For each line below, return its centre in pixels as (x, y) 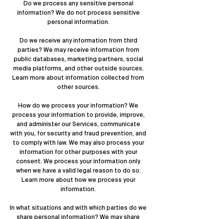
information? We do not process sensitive (78, 13)
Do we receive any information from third (78, 41)
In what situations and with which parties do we (78, 208)
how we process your (105, 180)
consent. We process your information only (78, 161)
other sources (77, 87)
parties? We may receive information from (78, 50)
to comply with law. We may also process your (78, 143)
